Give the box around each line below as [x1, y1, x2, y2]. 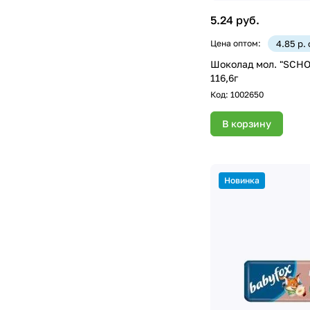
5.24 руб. [210, 13, 259, 28]
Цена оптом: [210, 38, 261, 49]
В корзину [222, 118, 271, 130]
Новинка [224, 175, 259, 186]
